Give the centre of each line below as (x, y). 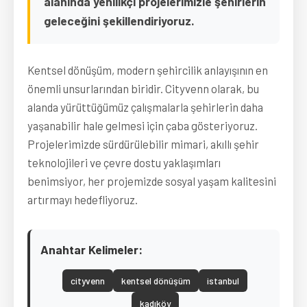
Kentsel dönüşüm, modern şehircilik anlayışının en (148, 70)
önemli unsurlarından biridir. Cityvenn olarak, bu (143, 88)
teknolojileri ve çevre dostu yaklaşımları (124, 162)
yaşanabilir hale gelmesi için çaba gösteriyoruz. (143, 125)
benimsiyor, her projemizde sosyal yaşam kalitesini (152, 181)
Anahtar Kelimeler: (91, 249)
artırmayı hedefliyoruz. (83, 199)
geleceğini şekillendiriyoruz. (119, 21)
